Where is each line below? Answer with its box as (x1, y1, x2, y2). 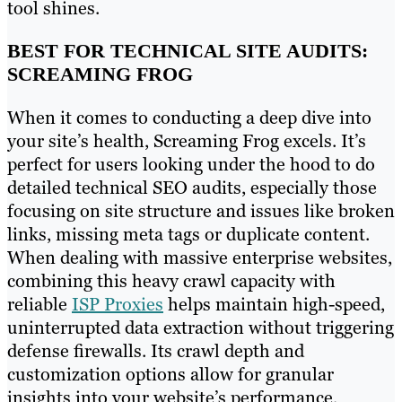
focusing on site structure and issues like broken (7, 198, 395, 223)
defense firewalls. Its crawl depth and (7, 338, 304, 363)
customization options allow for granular (7, 362, 334, 386)
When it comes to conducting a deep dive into (7, 105, 371, 129)
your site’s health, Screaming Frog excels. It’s (7, 128, 366, 153)
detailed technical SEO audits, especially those (7, 175, 377, 199)
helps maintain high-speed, (163, 292, 385, 316)
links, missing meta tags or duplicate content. (7, 222, 370, 246)
